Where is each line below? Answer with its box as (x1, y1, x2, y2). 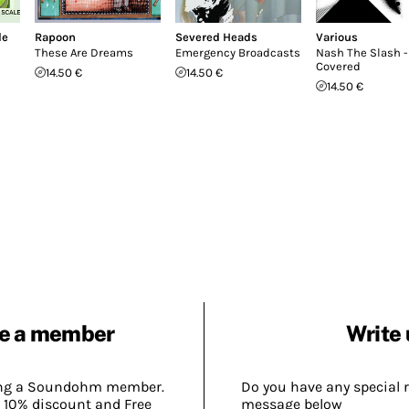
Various (316, 29, 358, 44)
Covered (316, 58, 361, 73)
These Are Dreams (35, 45, 133, 59)
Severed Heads (175, 29, 257, 44)
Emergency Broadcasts (175, 45, 300, 59)
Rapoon (35, 29, 76, 44)
